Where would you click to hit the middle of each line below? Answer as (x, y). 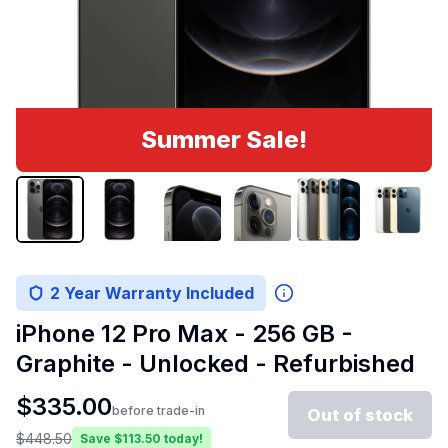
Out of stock (360, 414)
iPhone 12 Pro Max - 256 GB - (184, 334)
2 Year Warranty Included (152, 293)
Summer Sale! (224, 139)
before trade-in (158, 411)
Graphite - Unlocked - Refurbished (215, 364)
